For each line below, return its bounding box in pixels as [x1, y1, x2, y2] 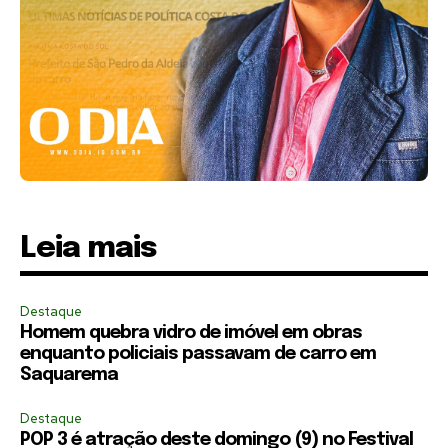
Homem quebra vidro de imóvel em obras [20, 324, 362, 343]
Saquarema [20, 366, 118, 385]
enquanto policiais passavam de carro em [20, 345, 376, 364]
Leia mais [20, 233, 157, 265]
